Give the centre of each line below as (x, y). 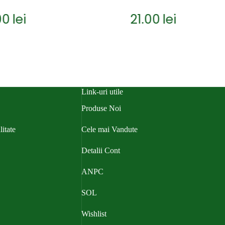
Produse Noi (101, 108)
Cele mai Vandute (109, 129)
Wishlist (94, 213)
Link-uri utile (102, 92)
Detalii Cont (100, 150)
